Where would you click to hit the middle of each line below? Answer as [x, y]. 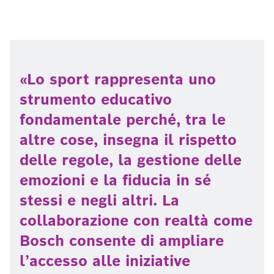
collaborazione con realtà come [136, 220]
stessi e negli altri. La [99, 200]
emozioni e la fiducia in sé [115, 180]
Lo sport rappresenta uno [121, 79]
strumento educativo [96, 99]
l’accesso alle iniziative [105, 261]
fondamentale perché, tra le [123, 120]
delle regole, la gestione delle [131, 160]
